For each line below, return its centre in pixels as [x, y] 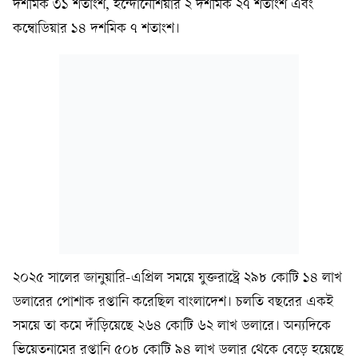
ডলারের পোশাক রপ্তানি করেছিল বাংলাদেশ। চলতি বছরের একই [173, 302]
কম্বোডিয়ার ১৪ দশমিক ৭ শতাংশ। [96, 29]
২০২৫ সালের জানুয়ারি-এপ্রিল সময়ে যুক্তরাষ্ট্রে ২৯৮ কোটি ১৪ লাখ [177, 278]
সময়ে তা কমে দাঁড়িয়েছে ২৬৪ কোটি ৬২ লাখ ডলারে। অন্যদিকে [172, 326]
